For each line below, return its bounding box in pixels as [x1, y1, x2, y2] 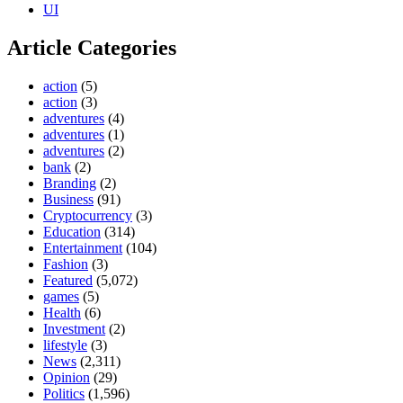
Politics [43, 386, 85, 401]
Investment [43, 321, 105, 336]
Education [43, 224, 101, 239]
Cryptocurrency [43, 208, 132, 223]
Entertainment [43, 240, 122, 255]
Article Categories [7, 36, 176, 60]
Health [43, 305, 81, 320]
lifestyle [43, 337, 87, 353]
